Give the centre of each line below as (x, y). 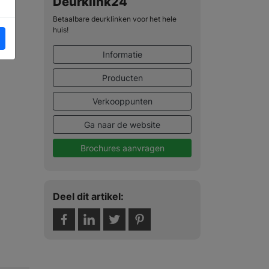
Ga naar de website (122, 124)
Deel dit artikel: (88, 196)
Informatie (122, 54)
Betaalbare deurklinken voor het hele (115, 19)
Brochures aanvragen (122, 148)
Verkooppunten (122, 101)
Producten (122, 77)
